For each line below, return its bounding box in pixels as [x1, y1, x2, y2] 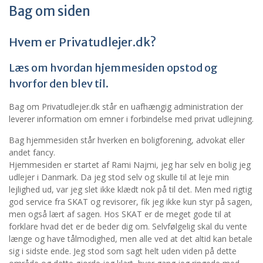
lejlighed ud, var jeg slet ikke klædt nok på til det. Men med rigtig [9, 184, 252, 195]
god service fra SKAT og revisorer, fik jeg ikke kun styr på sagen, [9, 196, 252, 207]
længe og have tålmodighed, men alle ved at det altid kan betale [9, 233, 252, 244]
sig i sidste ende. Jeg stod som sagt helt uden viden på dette [9, 245, 237, 257]
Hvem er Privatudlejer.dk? [9, 35, 156, 49]
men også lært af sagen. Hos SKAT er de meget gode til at [9, 208, 231, 220]
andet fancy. [9, 147, 55, 158]
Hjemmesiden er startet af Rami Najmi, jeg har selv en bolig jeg [9, 159, 251, 170]
